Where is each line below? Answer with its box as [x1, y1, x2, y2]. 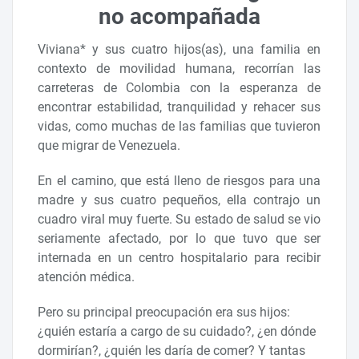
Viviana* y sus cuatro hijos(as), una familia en [38, 41, 321, 57]
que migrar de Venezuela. [38, 137, 181, 153]
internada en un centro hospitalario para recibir [38, 249, 321, 265]
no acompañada [98, 3, 260, 30]
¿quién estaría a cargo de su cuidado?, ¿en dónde [38, 323, 317, 339]
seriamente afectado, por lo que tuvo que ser [38, 230, 321, 246]
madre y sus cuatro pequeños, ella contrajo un [38, 192, 321, 208]
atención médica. [38, 268, 135, 284]
